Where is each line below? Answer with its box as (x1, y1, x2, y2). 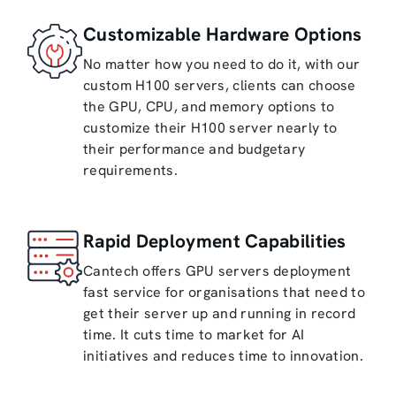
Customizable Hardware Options (83, 21, 362, 46)
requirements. (83, 160, 178, 179)
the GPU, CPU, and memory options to (83, 96, 335, 116)
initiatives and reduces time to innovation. (83, 346, 363, 365)
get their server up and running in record (83, 303, 356, 323)
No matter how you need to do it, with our (83, 54, 361, 73)
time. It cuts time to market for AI (83, 324, 305, 344)
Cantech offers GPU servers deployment (83, 261, 352, 280)
